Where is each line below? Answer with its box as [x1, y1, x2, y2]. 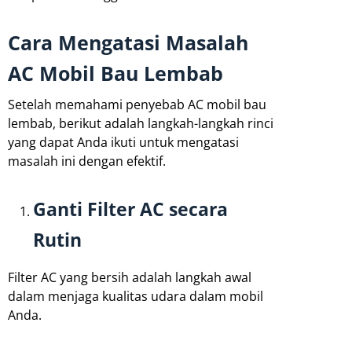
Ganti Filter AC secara [33, 196, 228, 222]
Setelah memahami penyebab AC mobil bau [8, 96, 266, 114]
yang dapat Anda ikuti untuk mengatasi [8, 134, 239, 152]
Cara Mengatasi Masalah [8, 29, 248, 57]
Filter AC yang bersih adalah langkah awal [8, 269, 251, 287]
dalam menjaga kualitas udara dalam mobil [8, 288, 263, 306]
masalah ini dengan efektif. [8, 152, 166, 170]
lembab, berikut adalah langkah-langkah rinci [8, 115, 273, 133]
